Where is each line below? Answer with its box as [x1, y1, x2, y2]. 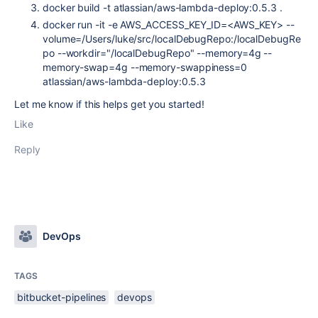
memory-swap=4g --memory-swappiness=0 [43, 61, 247, 73]
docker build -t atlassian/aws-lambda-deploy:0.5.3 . [43, 1, 283, 13]
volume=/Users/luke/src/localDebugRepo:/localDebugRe [43, 33, 301, 45]
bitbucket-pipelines [17, 291, 106, 303]
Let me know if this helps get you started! [14, 98, 204, 110]
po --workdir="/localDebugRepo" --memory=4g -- [43, 47, 273, 59]
